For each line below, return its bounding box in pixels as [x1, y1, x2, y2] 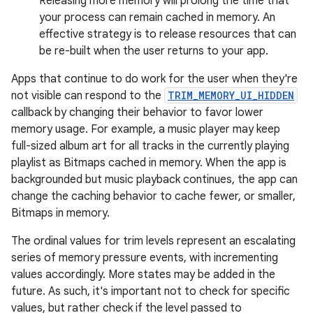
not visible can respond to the [11, 89, 164, 103]
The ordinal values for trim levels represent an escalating [11, 234, 296, 248]
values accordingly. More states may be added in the [11, 268, 275, 282]
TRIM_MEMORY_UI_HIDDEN [168, 89, 294, 102]
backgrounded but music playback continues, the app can [11, 173, 298, 187]
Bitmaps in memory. [11, 206, 110, 220]
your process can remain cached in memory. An [39, 10, 275, 24]
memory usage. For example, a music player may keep [11, 122, 280, 136]
